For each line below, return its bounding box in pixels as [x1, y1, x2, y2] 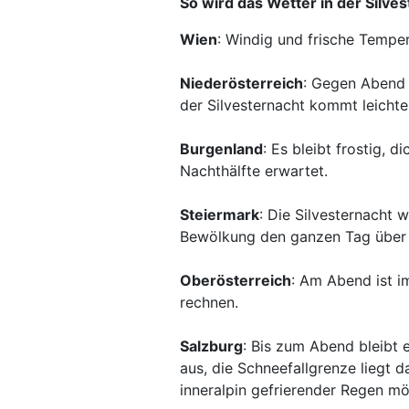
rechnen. [180, 293, 238, 311]
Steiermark [180, 205, 259, 224]
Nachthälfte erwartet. [180, 162, 328, 180]
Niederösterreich [180, 74, 303, 92]
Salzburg [180, 337, 243, 355]
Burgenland [180, 140, 263, 158]
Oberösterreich [180, 271, 291, 289]
